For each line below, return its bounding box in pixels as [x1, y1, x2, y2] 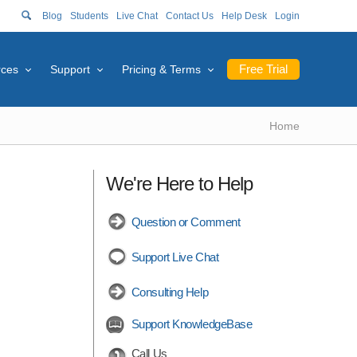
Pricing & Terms [122, 63, 201, 76]
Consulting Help [131, 285, 209, 299]
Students [70, 10, 108, 22]
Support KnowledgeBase [131, 317, 253, 331]
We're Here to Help [105, 173, 253, 194]
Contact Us [166, 10, 214, 22]
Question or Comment [131, 215, 241, 229]
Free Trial [239, 62, 288, 76]
